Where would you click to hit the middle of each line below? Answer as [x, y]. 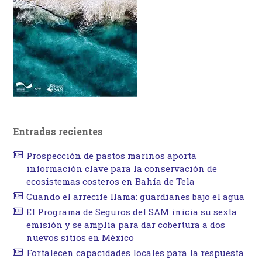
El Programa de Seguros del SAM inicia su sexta [131, 211]
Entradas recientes [58, 131]
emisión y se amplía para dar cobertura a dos [125, 224]
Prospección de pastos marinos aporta [111, 155]
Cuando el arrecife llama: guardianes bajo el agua [135, 196]
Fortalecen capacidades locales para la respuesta [135, 252]
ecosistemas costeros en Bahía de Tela [110, 181]
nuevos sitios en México [80, 237]
